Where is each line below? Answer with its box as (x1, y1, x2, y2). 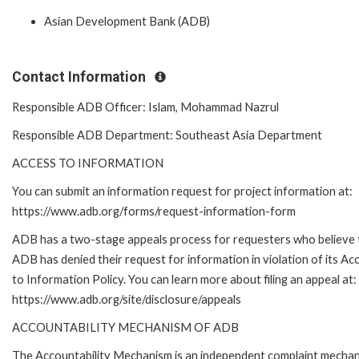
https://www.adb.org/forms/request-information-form (12, 204, 296, 218)
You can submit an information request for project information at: (12, 184, 353, 198)
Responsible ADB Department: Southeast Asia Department (12, 127, 322, 142)
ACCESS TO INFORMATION (12, 155, 163, 170)
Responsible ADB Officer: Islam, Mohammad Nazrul (12, 99, 279, 114)
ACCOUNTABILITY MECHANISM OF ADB (12, 320, 239, 334)
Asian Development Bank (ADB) (44, 14, 210, 29)
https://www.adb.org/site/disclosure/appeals (12, 292, 241, 306)
